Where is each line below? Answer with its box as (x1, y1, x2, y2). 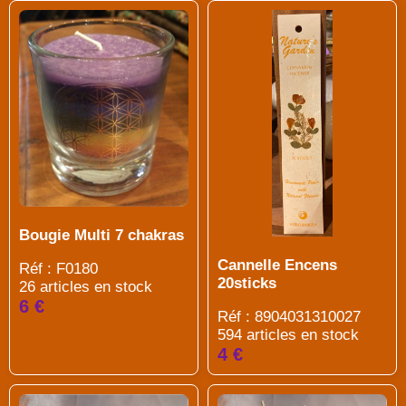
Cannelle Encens (217, 256, 337, 274)
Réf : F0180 (19, 260, 98, 278)
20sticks (217, 274, 276, 292)
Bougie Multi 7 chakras (19, 227, 184, 245)
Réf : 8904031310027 (217, 307, 361, 325)
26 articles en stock (19, 278, 152, 296)
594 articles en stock (217, 325, 359, 343)
